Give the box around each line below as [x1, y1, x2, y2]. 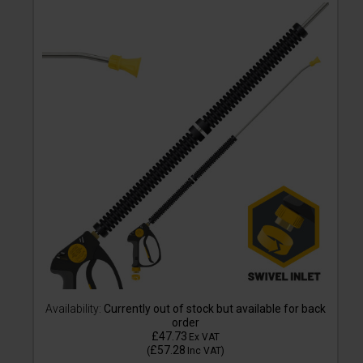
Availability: [45, 302, 101, 316]
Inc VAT [187, 345, 221, 357]
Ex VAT [189, 331, 220, 344]
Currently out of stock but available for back [101, 302, 326, 316]
